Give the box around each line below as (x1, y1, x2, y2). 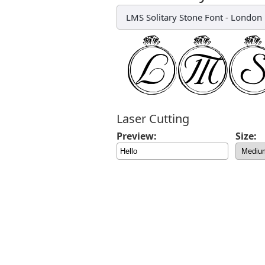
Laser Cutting (117, 111, 189, 127)
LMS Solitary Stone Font (126, 11, 223, 23)
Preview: (117, 130, 157, 143)
